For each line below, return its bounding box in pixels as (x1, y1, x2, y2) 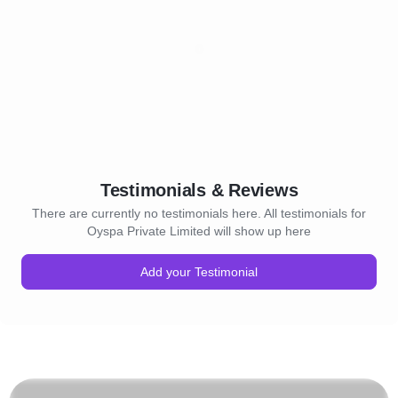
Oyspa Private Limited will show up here (87, 224, 311, 238)
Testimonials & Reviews (99, 180, 298, 200)
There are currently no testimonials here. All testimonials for (32, 206, 366, 220)
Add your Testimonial (140, 265, 258, 279)
